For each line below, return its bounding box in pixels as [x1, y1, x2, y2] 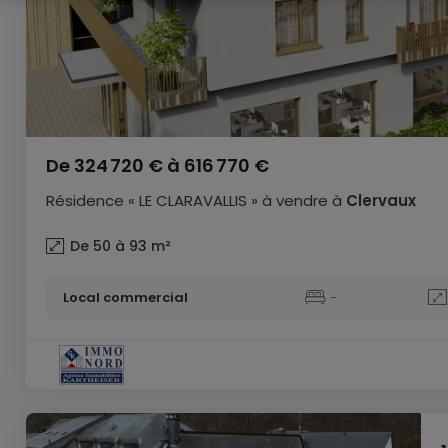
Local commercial [63, 287, 188, 307]
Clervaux [342, 190, 416, 211]
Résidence [46, 190, 124, 211]
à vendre [262, 190, 328, 211]
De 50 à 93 [70, 235, 147, 256]
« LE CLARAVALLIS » [128, 190, 258, 211]
